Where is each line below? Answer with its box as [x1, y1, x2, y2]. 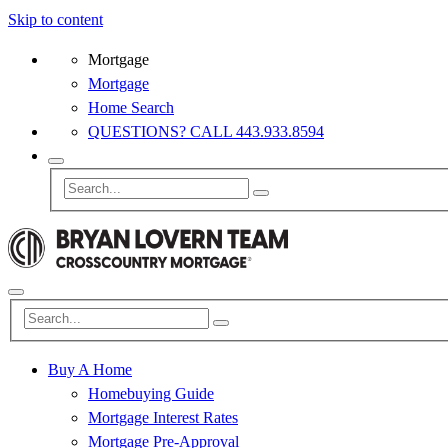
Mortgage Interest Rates [88, 409, 238, 427]
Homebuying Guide [88, 385, 214, 403]
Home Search [88, 99, 174, 116]
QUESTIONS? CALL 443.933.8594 [88, 123, 324, 140]
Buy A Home [48, 361, 132, 379]
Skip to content [8, 11, 103, 28]
